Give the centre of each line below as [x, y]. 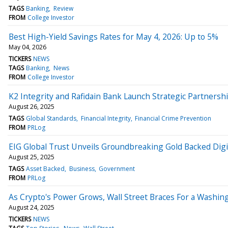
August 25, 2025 [32, 157]
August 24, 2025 [32, 207]
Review [63, 8]
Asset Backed [46, 168]
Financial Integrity [106, 118]
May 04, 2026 [27, 47]
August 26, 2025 [32, 106]
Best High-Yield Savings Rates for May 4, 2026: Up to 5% [113, 36]
